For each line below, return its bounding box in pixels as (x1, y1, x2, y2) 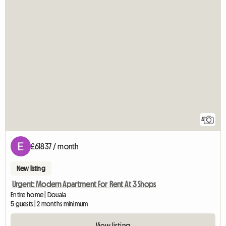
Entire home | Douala (11, 191, 67, 198)
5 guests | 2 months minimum (11, 200, 88, 207)
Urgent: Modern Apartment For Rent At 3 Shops (12, 180, 156, 188)
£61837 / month (31, 142, 79, 150)
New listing (17, 164, 45, 172)
